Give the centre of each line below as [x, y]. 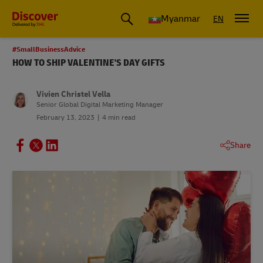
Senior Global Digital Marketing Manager [100, 105]
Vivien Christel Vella [73, 94]
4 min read [119, 118]
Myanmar [181, 19]
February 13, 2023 [65, 118]
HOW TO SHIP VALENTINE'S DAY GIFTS [89, 63]
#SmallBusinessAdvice [49, 50]
